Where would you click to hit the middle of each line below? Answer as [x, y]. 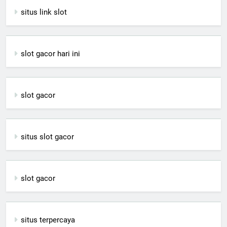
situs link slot [44, 12]
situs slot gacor [47, 137]
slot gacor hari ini [50, 54]
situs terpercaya [48, 220]
